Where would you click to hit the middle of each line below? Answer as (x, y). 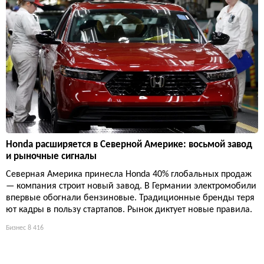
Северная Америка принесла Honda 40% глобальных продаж (129, 174)
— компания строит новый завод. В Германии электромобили (131, 186)
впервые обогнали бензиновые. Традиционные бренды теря (130, 198)
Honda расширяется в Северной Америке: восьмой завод (129, 144)
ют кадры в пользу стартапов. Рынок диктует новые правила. (129, 209)
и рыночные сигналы (51, 156)
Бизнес (16, 228)
